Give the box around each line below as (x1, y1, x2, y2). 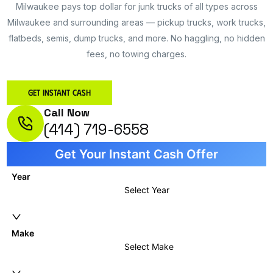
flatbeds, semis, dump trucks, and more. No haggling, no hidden (8, 33, 265, 43)
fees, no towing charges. (87, 49, 186, 59)
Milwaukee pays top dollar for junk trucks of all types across (15, 1, 258, 12)
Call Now (44, 105, 90, 119)
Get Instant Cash (28, 87, 91, 97)
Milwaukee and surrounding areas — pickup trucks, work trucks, (7, 17, 266, 27)
